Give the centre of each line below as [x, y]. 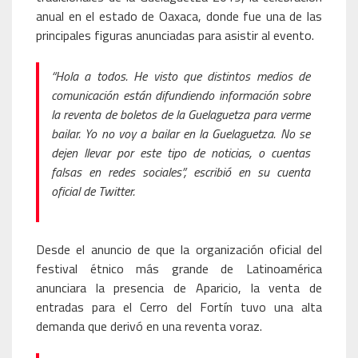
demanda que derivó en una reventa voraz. [149, 326]
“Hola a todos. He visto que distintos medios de [181, 76]
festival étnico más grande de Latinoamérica [179, 268]
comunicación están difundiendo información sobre [181, 95]
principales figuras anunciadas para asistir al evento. [175, 35]
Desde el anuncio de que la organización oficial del [179, 249]
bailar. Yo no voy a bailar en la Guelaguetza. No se [181, 133]
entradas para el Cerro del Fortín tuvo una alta [179, 306]
